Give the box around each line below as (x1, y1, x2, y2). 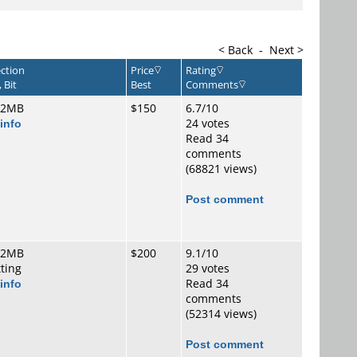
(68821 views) (186, 161, 257, 176)
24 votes (186, 116, 229, 131)
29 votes (186, 261, 229, 276)
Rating (186, 63, 216, 77)
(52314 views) (186, 306, 257, 321)
